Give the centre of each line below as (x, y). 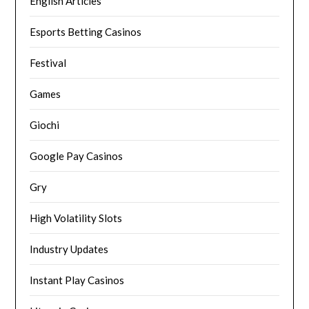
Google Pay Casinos (77, 156)
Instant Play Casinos (77, 280)
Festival (48, 63)
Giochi (45, 125)
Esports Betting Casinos (86, 32)
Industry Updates (69, 249)
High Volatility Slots (76, 218)
